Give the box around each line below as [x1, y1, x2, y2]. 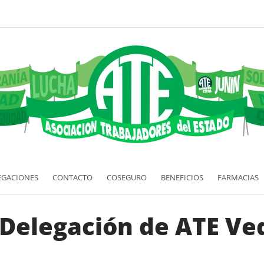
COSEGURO [107, 171, 147, 183]
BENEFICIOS [161, 171, 203, 183]
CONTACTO [52, 171, 93, 183]
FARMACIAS [217, 171, 259, 183]
